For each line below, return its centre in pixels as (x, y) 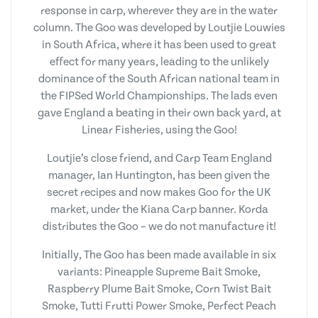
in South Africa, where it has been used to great (159, 44)
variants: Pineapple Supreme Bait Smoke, (159, 272)
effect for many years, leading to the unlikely (159, 61)
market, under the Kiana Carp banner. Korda (159, 209)
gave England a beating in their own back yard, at (159, 113)
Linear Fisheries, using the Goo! (159, 130)
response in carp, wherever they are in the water (159, 10)
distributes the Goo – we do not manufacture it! (159, 226)
